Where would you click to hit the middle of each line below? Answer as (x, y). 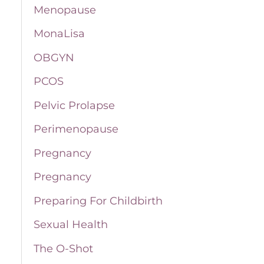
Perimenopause (76, 129)
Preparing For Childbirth (98, 201)
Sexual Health (70, 225)
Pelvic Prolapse (74, 105)
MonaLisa (59, 34)
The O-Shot (63, 248)
